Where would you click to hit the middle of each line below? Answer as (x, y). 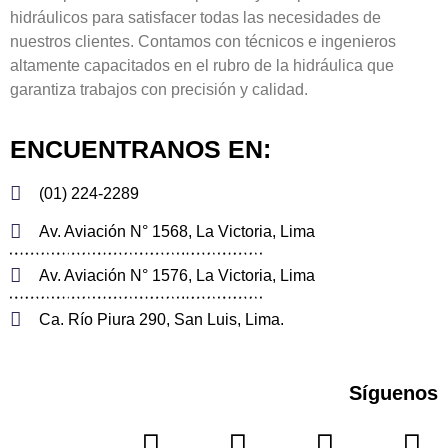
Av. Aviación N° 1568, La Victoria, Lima (176, 231)
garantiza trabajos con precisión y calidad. (159, 90)
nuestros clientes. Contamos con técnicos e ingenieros (203, 42)
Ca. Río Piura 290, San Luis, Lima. (161, 319)
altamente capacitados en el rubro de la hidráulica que (202, 66)
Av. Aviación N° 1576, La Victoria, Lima (176, 275)
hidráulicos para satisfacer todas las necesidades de (195, 18)
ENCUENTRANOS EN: (140, 148)
